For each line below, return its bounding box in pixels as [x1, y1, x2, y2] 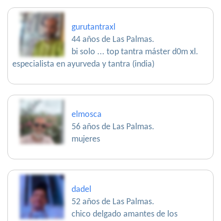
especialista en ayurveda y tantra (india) [12, 60, 154, 69]
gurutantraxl [72, 23, 115, 32]
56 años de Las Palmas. [72, 122, 154, 132]
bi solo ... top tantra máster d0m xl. [72, 47, 198, 57]
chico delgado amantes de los [72, 210, 178, 219]
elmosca [72, 110, 102, 119]
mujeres [72, 135, 100, 144]
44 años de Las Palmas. [72, 35, 154, 44]
